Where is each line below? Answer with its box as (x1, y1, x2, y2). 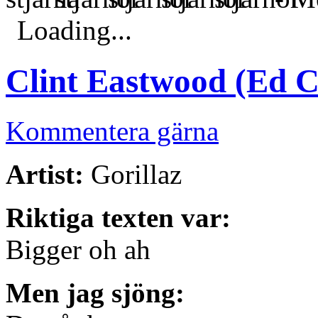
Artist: (6, 159, 84, 190)
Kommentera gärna (6, 116, 219, 146)
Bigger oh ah (6, 234, 150, 265)
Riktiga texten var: (6, 202, 231, 233)
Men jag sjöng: (6, 278, 185, 308)
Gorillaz (84, 159, 182, 190)
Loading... (17, 15, 132, 46)
